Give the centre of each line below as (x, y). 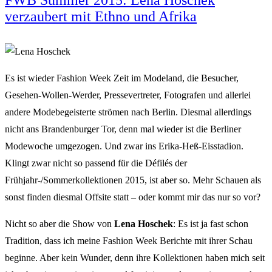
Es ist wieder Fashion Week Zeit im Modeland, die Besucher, (122, 78)
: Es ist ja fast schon (211, 223)
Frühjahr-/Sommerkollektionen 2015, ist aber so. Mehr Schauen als (133, 180)
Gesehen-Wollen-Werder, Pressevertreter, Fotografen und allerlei (128, 95)
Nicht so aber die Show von (59, 223)
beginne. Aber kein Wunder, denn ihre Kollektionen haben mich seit (135, 257)
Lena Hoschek (144, 223)
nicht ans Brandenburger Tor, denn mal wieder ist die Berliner (123, 129)
